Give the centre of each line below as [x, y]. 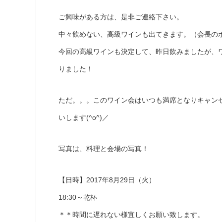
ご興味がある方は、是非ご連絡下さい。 [121, 17]
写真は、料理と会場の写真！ [104, 148]
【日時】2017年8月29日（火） [107, 180]
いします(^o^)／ [84, 117]
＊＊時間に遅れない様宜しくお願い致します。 [131, 214]
